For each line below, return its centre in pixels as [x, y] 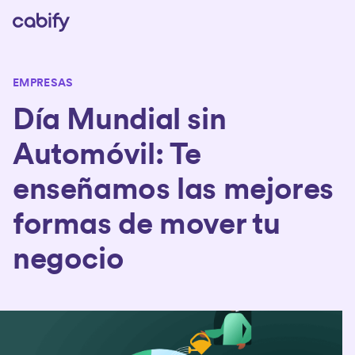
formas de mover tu [147, 226]
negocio [69, 261]
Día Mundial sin [120, 122]
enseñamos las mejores [174, 191]
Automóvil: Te [107, 157]
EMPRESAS [43, 84]
